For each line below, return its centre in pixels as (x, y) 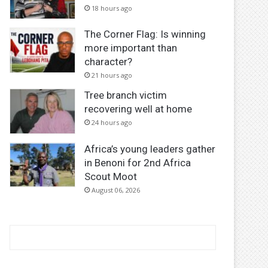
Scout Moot (111, 176)
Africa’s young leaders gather (150, 149)
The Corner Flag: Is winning (145, 34)
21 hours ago (112, 75)
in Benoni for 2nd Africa (138, 162)
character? (109, 62)
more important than (131, 48)
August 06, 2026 (116, 190)
